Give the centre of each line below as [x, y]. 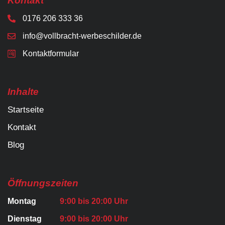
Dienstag [25, 218]
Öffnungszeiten [43, 183]
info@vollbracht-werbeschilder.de [82, 36]
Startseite [26, 109]
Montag [22, 201]
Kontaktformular [51, 53]
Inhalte [23, 91]
